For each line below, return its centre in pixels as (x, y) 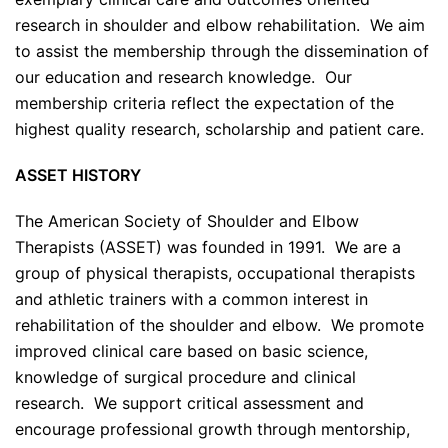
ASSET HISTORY (80, 175)
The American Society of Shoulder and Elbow (187, 221)
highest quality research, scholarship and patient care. (219, 129)
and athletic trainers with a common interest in (191, 299)
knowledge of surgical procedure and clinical (185, 377)
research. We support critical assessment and (189, 403)
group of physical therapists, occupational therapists (215, 273)
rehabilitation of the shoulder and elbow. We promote (219, 325)
